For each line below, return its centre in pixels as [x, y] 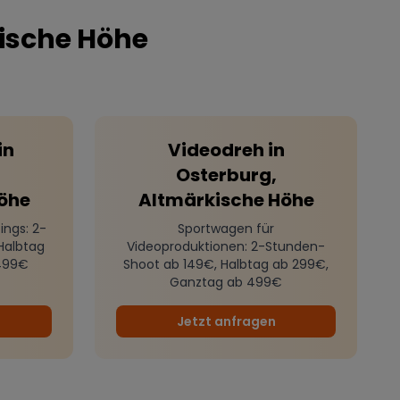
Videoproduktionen [186, 247]
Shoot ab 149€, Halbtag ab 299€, [226, 265]
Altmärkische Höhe [226, 200]
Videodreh [216, 150]
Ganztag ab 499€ [226, 283]
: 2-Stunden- [285, 247]
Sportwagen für [226, 229]
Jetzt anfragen [226, 322]
